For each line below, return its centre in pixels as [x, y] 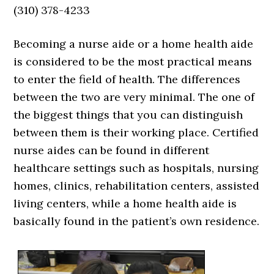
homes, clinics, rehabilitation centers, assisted [137, 186]
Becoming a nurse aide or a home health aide [134, 44]
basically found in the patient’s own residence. [137, 221]
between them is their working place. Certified [136, 132]
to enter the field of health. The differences [127, 79]
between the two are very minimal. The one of [134, 97]
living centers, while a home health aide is [125, 203]
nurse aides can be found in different [112, 150]
